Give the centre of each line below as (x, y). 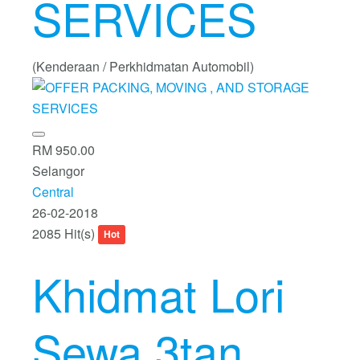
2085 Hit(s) (65, 233)
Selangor (58, 170)
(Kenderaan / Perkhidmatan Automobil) (143, 66)
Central (53, 191)
